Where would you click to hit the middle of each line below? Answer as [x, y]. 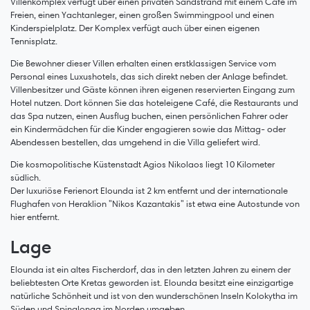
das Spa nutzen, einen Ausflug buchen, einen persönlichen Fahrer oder [149, 116]
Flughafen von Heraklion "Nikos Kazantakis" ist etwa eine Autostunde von [155, 203]
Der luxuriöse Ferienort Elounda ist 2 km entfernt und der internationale [149, 190]
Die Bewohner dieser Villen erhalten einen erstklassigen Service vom [143, 63]
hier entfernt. [35, 217]
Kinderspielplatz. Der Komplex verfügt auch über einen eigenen [135, 28]
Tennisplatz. [34, 41]
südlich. [26, 177]
